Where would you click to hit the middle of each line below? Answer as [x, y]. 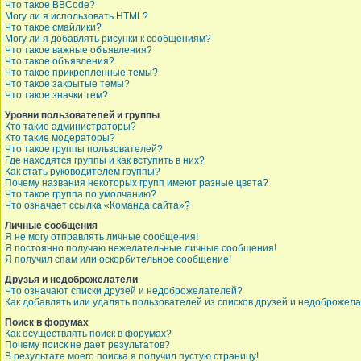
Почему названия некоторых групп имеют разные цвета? [137, 183]
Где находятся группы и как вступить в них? [105, 160]
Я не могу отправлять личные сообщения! [102, 237]
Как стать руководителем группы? [83, 172]
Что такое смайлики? [53, 27]
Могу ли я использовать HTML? [77, 16]
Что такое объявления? [60, 61]
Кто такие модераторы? [60, 138]
